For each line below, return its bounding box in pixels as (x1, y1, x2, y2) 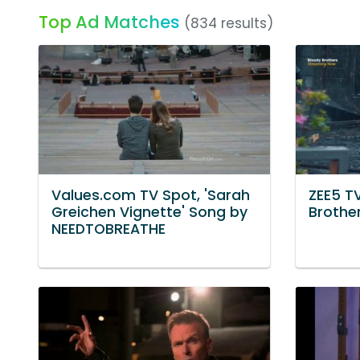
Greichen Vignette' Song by (51, 202, 247, 223)
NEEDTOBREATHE (51, 219, 166, 239)
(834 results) (184, 14, 273, 33)
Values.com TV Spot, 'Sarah (51, 186, 250, 206)
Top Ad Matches (39, 10, 180, 34)
